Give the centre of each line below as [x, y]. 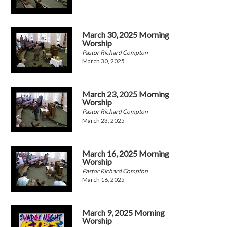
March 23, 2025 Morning [126, 94]
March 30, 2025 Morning [126, 35]
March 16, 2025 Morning [126, 154]
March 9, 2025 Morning [124, 213]
